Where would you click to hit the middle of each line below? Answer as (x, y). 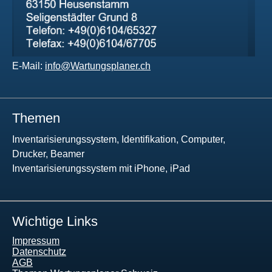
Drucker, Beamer (48, 154)
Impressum (36, 240)
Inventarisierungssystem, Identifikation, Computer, (119, 139)
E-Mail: (29, 66)
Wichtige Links (55, 221)
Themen (36, 118)
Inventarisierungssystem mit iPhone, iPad (101, 168)
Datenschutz (39, 251)
